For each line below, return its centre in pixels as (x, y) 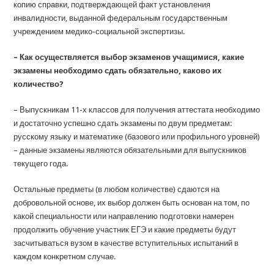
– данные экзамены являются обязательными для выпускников (130, 150)
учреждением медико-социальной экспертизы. (99, 31)
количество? (39, 84)
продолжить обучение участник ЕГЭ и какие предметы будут (125, 230)
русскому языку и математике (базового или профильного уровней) (137, 137)
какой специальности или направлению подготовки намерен (124, 216)
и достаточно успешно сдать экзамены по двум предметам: (123, 123)
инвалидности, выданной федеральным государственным (121, 18)
